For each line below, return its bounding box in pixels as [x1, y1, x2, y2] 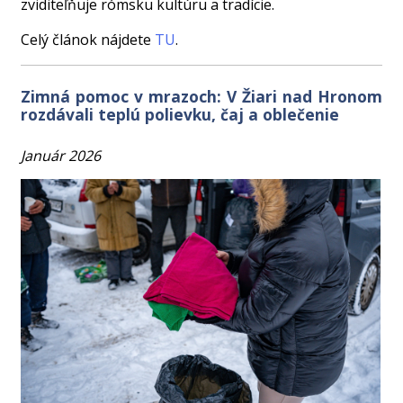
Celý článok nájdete [21, 29, 156, 49]
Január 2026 [21, 145, 102, 166]
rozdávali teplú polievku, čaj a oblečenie [21, 103, 340, 125]
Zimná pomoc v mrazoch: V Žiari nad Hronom [21, 85, 382, 107]
